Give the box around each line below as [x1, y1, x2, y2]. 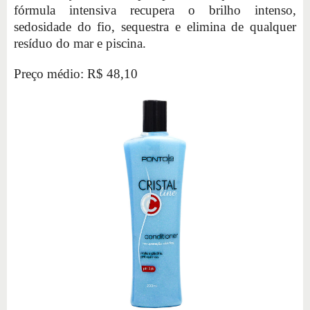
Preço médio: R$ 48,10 [14, 66, 138, 81]
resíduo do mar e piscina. [14, 35, 146, 51]
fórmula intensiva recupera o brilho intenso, [14, 2, 296, 17]
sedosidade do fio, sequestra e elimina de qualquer [14, 19, 296, 34]
